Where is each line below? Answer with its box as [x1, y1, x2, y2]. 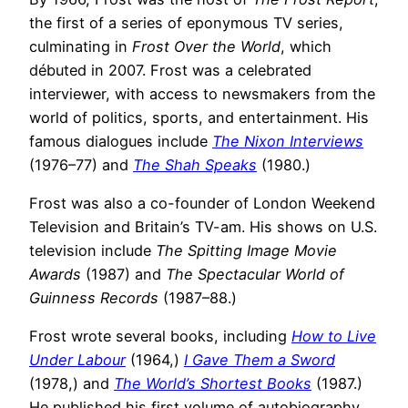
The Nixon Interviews [212, 131, 363, 150]
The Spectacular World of [166, 265, 344, 284]
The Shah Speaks [133, 155, 257, 174]
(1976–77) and [29, 155, 133, 174]
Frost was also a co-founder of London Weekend [29, 194, 375, 213]
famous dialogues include [29, 131, 212, 150]
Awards [29, 265, 81, 284]
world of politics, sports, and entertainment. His [29, 107, 369, 127]
